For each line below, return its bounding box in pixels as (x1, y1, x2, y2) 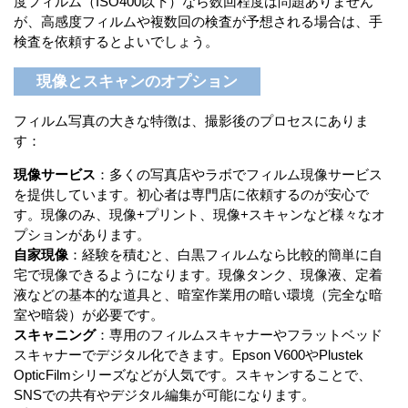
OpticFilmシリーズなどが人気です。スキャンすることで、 (14, 367, 372, 383)
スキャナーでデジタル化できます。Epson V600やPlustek (14, 347, 363, 363)
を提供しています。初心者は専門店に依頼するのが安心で (14, 187, 369, 203)
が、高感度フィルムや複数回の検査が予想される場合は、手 (14, 14, 382, 30)
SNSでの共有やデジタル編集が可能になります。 (14, 387, 315, 403)
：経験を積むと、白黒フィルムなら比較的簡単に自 (68, 247, 382, 263)
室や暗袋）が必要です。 (14, 307, 164, 323)
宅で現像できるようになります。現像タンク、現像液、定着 (14, 267, 382, 283)
